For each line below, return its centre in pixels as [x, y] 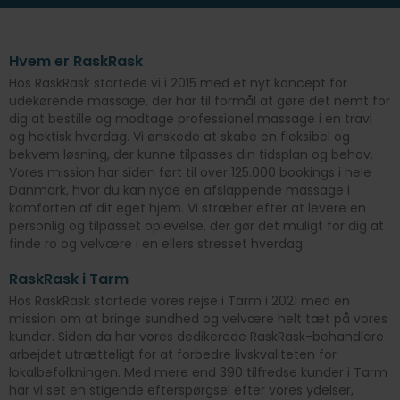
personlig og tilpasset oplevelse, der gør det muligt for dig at [196, 226]
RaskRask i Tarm [69, 279]
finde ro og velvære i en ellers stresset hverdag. [157, 244]
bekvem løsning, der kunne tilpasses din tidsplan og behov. [191, 155]
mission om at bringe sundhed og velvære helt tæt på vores [198, 319]
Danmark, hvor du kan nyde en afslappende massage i [179, 191]
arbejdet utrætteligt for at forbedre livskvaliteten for [173, 355]
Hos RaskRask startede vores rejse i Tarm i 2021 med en [179, 301]
